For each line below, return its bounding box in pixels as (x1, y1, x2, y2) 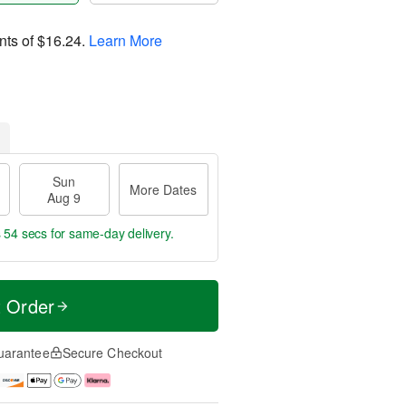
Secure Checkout (62, 343, 163, 362)
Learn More (89, 29, 162, 51)
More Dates (130, 180, 198, 198)
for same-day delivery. (47, 224, 174, 242)
